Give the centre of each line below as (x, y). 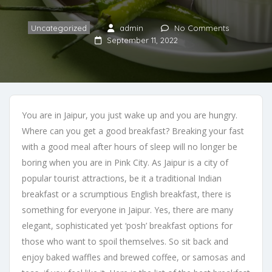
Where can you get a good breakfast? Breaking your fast (133, 131)
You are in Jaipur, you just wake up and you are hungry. (130, 115)
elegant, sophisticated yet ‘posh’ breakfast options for (127, 225)
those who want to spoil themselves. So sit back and (125, 241)
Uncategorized (59, 28)
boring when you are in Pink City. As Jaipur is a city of (125, 162)
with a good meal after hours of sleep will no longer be (130, 146)
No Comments (202, 28)
